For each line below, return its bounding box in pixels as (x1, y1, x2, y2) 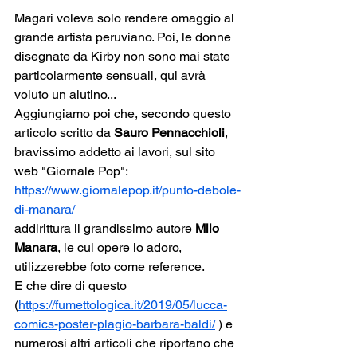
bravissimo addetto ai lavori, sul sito (14, 143, 218, 159)
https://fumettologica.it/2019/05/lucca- (18, 296, 227, 312)
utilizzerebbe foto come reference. (14, 258, 205, 274)
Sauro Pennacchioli (114, 124, 225, 140)
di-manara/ (14, 201, 75, 217)
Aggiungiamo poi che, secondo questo (14, 105, 234, 121)
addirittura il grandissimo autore (14, 220, 195, 236)
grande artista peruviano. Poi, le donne (14, 29, 234, 45)
